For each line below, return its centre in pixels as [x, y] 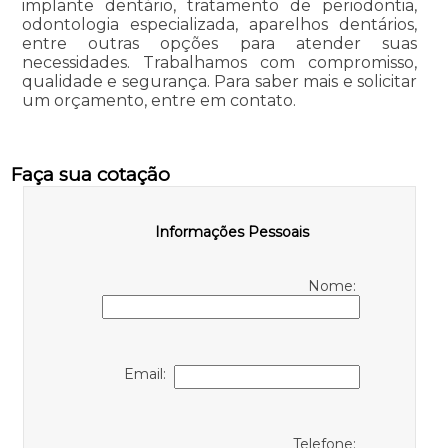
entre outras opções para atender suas [219, 44]
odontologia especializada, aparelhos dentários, [219, 25]
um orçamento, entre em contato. [158, 101]
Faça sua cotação [90, 175]
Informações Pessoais [232, 232]
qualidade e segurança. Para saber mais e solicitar [219, 82]
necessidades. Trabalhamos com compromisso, [219, 63]
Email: [149, 374]
